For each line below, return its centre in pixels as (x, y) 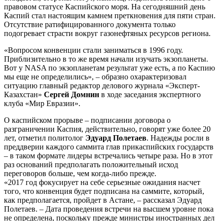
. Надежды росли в (178, 138)
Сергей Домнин (72, 94)
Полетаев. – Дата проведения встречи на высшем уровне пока (109, 209)
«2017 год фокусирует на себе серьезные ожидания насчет (102, 182)
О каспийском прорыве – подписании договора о (87, 120)
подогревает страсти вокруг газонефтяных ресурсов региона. (107, 33)
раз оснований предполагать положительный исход (91, 164)
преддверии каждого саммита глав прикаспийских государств (109, 147)
